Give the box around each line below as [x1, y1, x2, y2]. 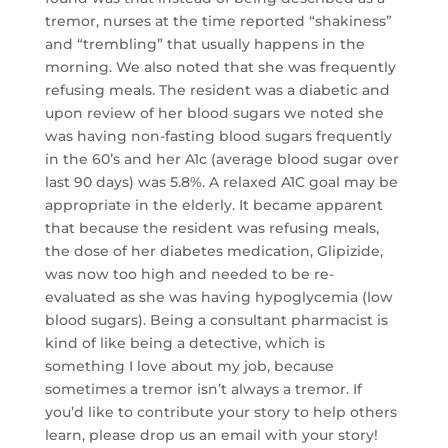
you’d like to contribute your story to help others [44, 403, 397, 422]
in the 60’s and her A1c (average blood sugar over [44, 150, 399, 169]
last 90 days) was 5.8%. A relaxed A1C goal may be [44, 173, 398, 192]
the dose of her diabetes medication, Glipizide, [44, 242, 383, 261]
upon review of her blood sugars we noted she [44, 104, 384, 123]
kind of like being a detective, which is [44, 334, 325, 353]
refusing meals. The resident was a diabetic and [44, 81, 390, 100]
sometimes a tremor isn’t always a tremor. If [44, 380, 362, 399]
